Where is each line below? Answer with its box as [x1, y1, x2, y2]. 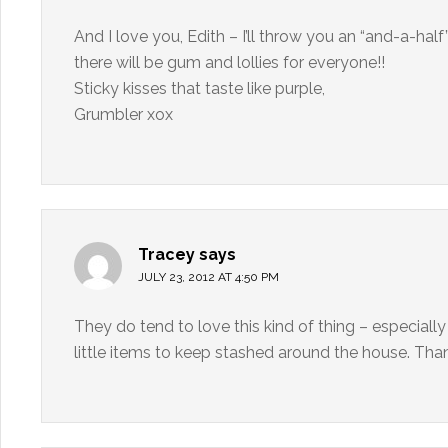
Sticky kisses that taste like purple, [74, 79, 325, 98]
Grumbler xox [74, 105, 173, 124]
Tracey [138, 245, 195, 264]
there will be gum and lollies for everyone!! [74, 53, 385, 72]
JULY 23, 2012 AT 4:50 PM [138, 270, 279, 284]
